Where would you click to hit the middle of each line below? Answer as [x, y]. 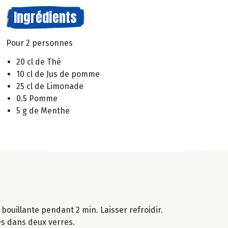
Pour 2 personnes [39, 43]
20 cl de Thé [39, 62]
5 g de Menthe [43, 110]
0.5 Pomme [37, 98]
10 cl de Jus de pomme [58, 74]
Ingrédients [45, 17]
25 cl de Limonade [50, 86]
